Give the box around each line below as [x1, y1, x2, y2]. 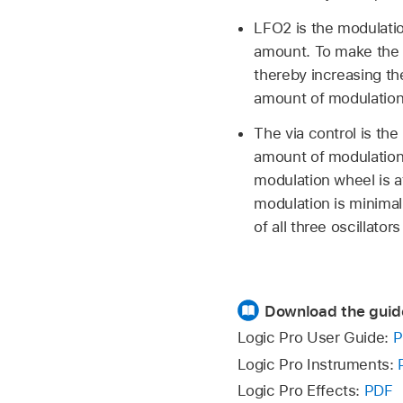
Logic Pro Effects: [237, 381, 364, 400]
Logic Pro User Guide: [237, 328, 393, 347]
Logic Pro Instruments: [237, 354, 399, 373]
